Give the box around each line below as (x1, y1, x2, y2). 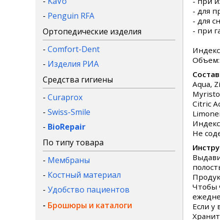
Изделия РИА (48, 58, 99, 69)
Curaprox (48, 92, 82, 103)
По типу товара (43, 137, 104, 148)
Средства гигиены (43, 74, 113, 85)
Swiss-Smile (48, 107, 90, 117)
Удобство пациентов (48, 184, 130, 195)
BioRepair (48, 121, 85, 132)
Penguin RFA (48, 10, 94, 21)
